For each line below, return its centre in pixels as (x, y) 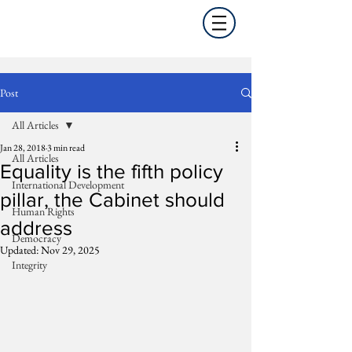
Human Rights (43, 211)
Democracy (37, 238)
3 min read (66, 148)
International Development (68, 185)
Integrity (29, 265)
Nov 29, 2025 (70, 250)
